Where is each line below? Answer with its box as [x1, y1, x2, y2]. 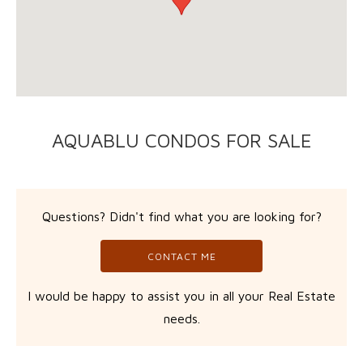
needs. [163, 311, 200, 326]
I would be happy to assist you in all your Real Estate [28, 288, 335, 303]
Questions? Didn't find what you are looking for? [41, 209, 322, 224]
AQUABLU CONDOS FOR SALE [51, 129, 312, 152]
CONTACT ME [147, 250, 216, 263]
